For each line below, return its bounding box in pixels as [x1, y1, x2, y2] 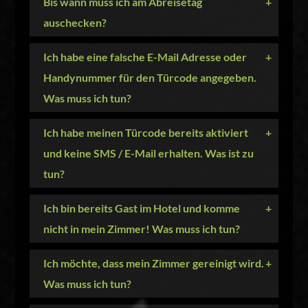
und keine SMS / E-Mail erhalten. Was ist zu [43, 146, 254, 159]
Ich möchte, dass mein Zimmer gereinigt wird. [43, 256, 264, 269]
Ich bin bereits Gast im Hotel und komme [43, 201, 240, 214]
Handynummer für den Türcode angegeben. [43, 71, 256, 84]
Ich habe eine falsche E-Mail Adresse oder [43, 50, 247, 63]
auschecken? [43, 16, 107, 29]
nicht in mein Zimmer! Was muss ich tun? [43, 222, 240, 235]
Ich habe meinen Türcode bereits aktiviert [43, 126, 248, 139]
